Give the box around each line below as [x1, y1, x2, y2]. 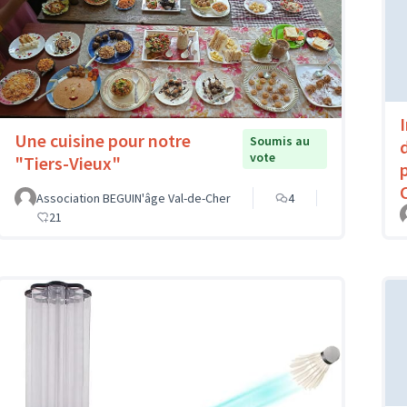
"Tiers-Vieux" [15, 152, 121, 175]
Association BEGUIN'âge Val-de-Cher [36, 190, 231, 207]
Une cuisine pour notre [15, 129, 191, 153]
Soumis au [249, 133, 310, 150]
